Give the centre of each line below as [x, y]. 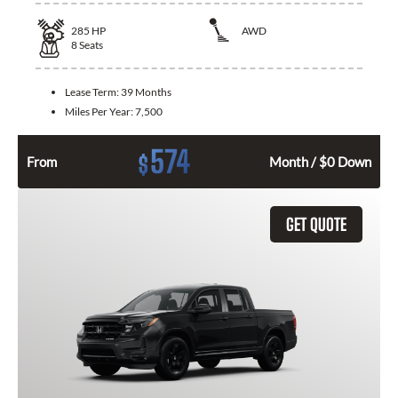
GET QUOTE [316, 225]
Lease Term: [93, 92]
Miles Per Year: [100, 112]
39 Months [146, 92]
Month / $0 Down [320, 162]
